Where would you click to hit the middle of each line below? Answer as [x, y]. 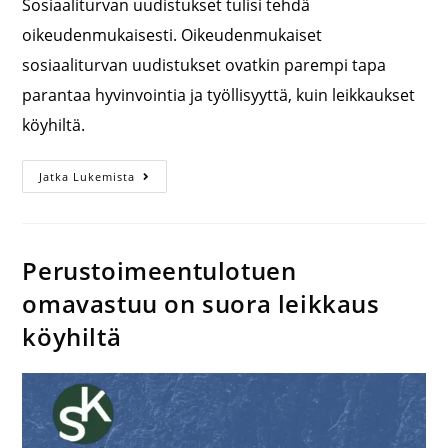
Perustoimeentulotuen [159, 270]
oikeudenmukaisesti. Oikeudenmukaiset [172, 34]
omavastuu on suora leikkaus [201, 303]
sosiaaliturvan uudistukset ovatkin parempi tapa [204, 64]
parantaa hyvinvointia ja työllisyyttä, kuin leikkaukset [219, 94]
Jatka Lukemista [87, 176]
